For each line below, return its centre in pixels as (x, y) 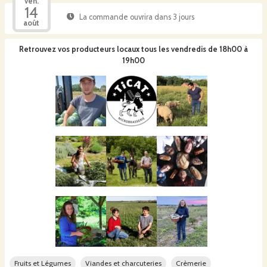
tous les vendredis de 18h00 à (195, 49)
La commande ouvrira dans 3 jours (136, 17)
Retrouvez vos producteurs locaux (79, 49)
